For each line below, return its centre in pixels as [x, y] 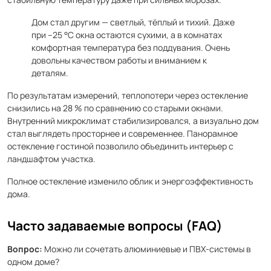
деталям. [50, 73]
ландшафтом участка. [51, 159]
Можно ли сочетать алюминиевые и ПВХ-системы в [147, 249]
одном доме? [33, 262]
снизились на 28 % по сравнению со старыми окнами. [115, 108]
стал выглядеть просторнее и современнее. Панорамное [122, 133]
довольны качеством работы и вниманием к [119, 60]
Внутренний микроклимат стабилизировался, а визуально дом [133, 121]
